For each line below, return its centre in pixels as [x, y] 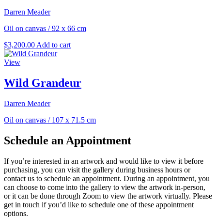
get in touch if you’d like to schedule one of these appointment [99, 204]
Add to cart [54, 45]
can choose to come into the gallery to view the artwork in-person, [105, 187]
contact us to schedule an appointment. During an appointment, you [107, 178]
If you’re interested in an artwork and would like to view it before [104, 161]
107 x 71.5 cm [74, 120]
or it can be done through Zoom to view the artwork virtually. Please [108, 196]
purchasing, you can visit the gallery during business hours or [97, 170]
